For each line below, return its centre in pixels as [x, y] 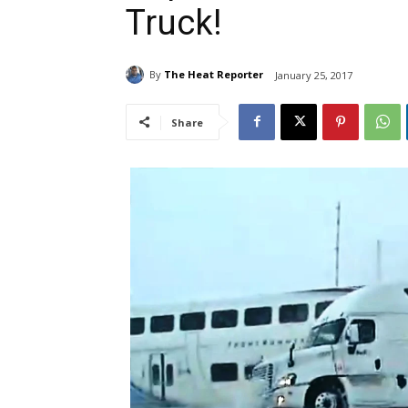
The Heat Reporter [214, 75]
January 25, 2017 [314, 75]
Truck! [174, 22]
